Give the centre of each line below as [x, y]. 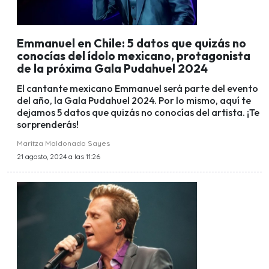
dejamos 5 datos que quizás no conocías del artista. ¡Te [138, 112]
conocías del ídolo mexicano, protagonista [134, 56]
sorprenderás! [48, 124]
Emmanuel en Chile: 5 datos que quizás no [131, 43]
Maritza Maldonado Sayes [63, 143]
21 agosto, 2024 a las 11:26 [59, 156]
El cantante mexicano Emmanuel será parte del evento [138, 88]
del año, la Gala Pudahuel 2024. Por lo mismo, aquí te [134, 100]
